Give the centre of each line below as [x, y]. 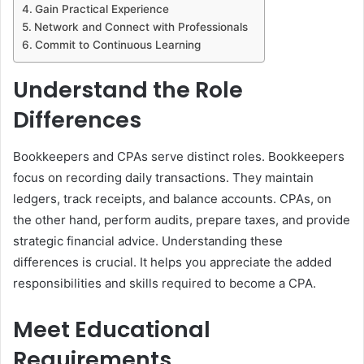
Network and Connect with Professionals [141, 27]
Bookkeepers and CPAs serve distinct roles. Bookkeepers [179, 156]
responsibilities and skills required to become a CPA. [165, 283]
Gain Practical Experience [102, 9]
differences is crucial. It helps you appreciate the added [172, 262]
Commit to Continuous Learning [117, 45]
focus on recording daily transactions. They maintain [163, 177]
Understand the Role [128, 90]
